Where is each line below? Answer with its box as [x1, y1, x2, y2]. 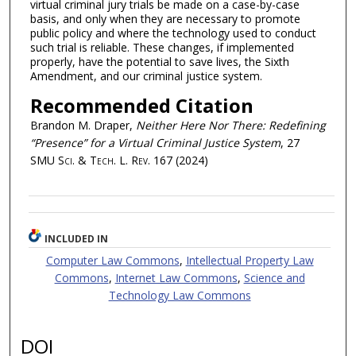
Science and [243, 269, 305, 285]
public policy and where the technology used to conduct [29, 25, 316, 41]
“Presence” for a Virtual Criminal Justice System [29, 134, 281, 150]
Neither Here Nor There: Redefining [135, 117, 326, 133]
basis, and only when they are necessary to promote [29, 11, 300, 27]
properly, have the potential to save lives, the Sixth [29, 54, 289, 70]
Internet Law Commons [114, 269, 238, 285]
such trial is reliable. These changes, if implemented [29, 40, 294, 56]
